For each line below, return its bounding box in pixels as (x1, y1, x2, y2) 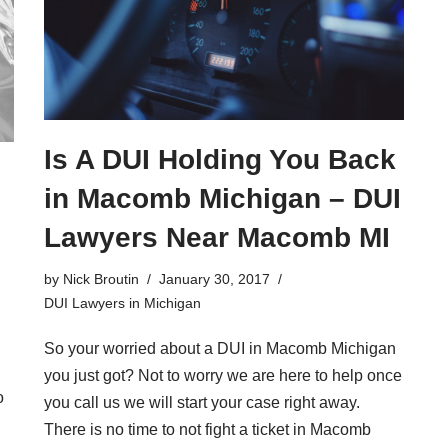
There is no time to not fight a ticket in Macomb (44, 420, 371, 438)
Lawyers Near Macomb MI (44, 221, 390, 253)
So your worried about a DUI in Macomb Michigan (44, 339, 396, 357)
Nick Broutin (63, 270, 139, 287)
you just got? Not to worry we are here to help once (44, 366, 402, 384)
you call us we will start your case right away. (44, 393, 360, 411)
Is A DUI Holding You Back (44, 143, 396, 175)
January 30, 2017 (159, 270, 270, 287)
